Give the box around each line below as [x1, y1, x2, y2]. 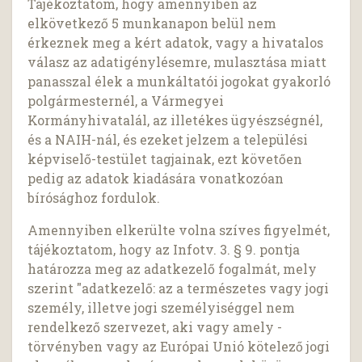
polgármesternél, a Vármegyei [27, 92, 225, 110]
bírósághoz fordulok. [27, 189, 161, 207]
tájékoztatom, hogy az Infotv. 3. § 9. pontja [27, 241, 301, 259]
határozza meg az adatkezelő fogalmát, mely [27, 260, 318, 278]
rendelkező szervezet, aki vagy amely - [27, 318, 283, 336]
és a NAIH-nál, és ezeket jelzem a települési [27, 131, 309, 149]
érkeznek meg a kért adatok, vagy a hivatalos [27, 34, 324, 52]
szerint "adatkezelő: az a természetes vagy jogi [27, 280, 330, 297]
